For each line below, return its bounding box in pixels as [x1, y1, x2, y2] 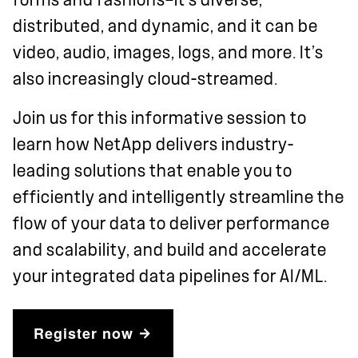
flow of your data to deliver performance [13, 214, 330, 233]
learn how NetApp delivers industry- [13, 135, 294, 153]
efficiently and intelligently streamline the [13, 188, 344, 206]
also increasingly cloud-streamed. [13, 70, 278, 88]
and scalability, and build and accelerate [13, 241, 327, 259]
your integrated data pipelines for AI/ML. [13, 267, 328, 285]
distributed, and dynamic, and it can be [13, 17, 318, 35]
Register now [34, 322, 133, 344]
